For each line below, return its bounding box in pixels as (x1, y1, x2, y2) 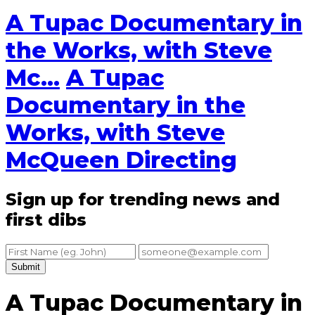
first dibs (6, 209, 86, 230)
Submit (11, 261, 40, 272)
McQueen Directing (6, 146, 237, 174)
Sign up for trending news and (6, 188, 280, 210)
